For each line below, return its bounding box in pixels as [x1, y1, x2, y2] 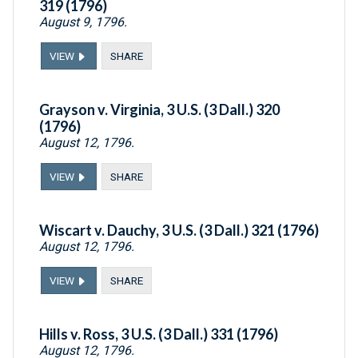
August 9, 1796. [39, 14, 127, 30]
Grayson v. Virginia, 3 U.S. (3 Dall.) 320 [39, 101, 280, 119]
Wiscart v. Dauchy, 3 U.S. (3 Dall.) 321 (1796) [39, 221, 319, 240]
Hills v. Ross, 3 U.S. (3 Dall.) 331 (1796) [39, 325, 278, 344]
